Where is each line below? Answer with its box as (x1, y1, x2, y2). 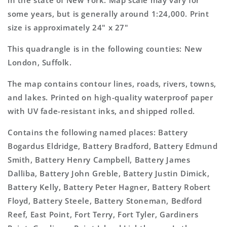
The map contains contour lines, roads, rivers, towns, (8, 79, 216, 89)
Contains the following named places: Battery (8, 127, 188, 137)
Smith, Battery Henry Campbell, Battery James (8, 155, 191, 165)
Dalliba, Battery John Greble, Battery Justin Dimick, (8, 168, 210, 178)
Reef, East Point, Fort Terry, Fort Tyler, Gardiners (8, 209, 199, 219)
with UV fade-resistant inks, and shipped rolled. (8, 106, 195, 116)
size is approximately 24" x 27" (8, 22, 129, 32)
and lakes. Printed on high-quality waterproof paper (8, 92, 213, 102)
